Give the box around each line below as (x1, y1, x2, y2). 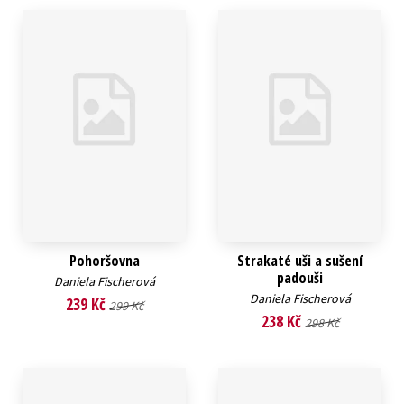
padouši (277, 268, 323, 289)
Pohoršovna (69, 251, 140, 271)
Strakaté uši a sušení (237, 251, 363, 271)
